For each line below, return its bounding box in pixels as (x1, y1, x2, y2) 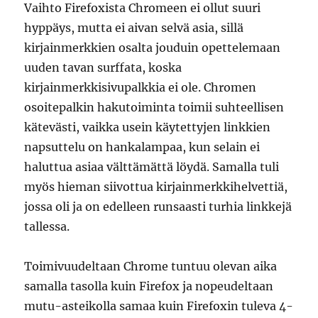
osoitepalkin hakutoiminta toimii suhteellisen (24, 100, 285, 114)
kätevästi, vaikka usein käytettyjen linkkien (24, 120, 271, 134)
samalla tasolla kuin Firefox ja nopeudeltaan (24, 279, 274, 293)
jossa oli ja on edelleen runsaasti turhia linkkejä (24, 199, 292, 214)
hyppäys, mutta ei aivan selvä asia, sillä (24, 21, 244, 35)
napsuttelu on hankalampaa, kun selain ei (24, 140, 261, 154)
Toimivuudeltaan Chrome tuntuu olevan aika (24, 259, 278, 273)
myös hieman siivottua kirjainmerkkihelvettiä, (24, 180, 288, 194)
